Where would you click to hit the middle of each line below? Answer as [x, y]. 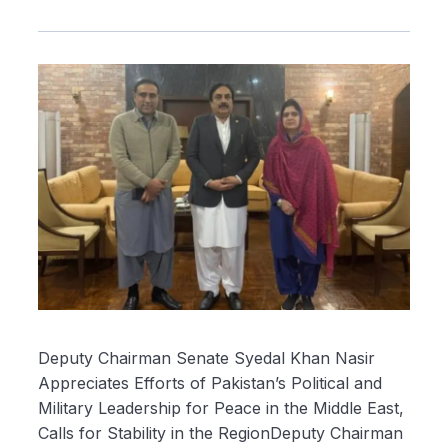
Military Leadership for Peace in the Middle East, [221, 407]
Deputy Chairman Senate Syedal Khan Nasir [206, 357]
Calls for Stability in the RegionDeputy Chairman [220, 432]
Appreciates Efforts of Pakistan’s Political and [210, 382]
